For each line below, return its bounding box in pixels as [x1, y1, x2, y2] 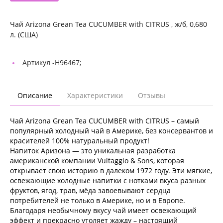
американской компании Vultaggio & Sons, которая [10, 155, 184, 165]
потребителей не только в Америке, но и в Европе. [10, 195, 185, 205]
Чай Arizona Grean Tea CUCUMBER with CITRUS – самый [10, 115, 199, 125]
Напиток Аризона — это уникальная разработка [10, 145, 176, 155]
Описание [17, 90, 52, 100]
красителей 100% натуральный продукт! [10, 135, 149, 145]
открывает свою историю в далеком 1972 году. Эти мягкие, [10, 165, 212, 175]
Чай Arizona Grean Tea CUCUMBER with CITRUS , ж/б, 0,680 [10, 19, 207, 29]
